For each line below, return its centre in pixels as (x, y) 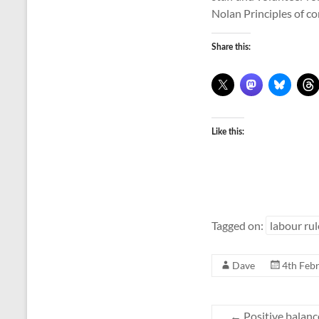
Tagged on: (239, 225)
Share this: (231, 47)
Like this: (228, 132)
